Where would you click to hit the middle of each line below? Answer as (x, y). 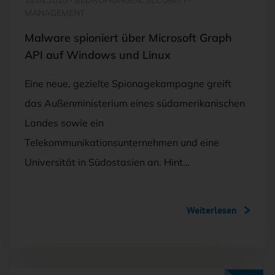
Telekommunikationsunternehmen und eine (122, 142)
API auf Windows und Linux (98, 55)
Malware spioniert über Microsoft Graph (128, 37)
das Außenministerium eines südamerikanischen (135, 103)
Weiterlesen (212, 210)
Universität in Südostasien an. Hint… (107, 162)
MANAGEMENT (55, 13)
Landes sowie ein (64, 122)
